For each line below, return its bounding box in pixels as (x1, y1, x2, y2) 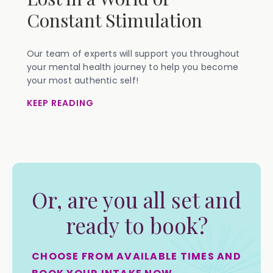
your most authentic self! (27, 74, 138, 87)
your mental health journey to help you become (27, 61, 239, 73)
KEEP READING (27, 97, 94, 109)
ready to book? (65, 211, 208, 239)
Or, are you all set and (32, 185, 241, 214)
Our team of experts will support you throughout (27, 48, 240, 60)
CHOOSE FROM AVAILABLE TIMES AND (32, 249, 241, 263)
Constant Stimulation (27, 8, 202, 32)
